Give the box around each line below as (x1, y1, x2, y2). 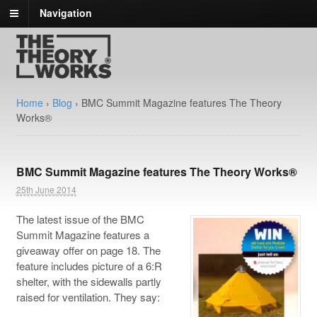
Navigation (40, 6, 92, 21)
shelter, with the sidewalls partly (16, 274, 161, 289)
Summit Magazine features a (16, 227, 149, 243)
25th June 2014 (16, 183, 76, 196)
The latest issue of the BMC (16, 212, 144, 227)
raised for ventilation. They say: (16, 289, 160, 305)
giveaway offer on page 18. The (16, 243, 161, 258)
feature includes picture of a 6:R (16, 258, 162, 274)
